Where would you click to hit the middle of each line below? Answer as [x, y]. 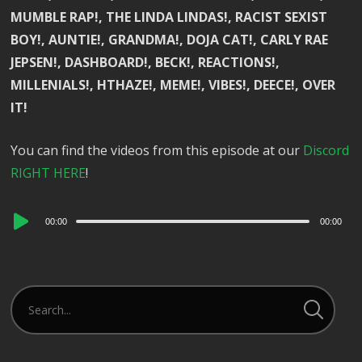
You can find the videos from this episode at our [157, 151]
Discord [326, 151]
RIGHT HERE [48, 173]
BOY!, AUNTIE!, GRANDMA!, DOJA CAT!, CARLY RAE [170, 40]
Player [29, 238]
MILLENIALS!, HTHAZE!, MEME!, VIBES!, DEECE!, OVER [173, 85]
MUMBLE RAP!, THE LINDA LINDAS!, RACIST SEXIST [169, 17]
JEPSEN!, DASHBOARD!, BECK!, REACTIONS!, [145, 63]
